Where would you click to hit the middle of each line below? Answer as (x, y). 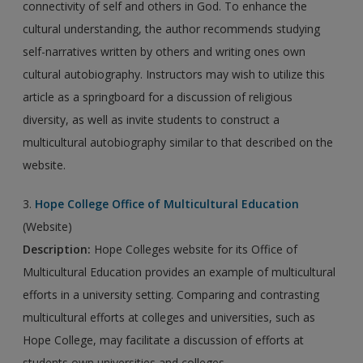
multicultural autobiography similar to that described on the (178, 142)
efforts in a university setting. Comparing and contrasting (171, 294)
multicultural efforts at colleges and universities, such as (169, 317)
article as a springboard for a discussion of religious (158, 96)
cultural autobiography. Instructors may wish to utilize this (174, 74)
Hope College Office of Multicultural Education (167, 203)
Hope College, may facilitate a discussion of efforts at (164, 340)
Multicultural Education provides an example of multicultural (179, 271)
